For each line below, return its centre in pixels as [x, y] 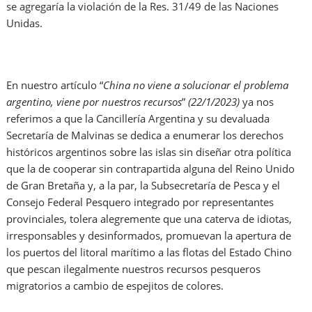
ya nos [258, 102]
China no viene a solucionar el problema [196, 85]
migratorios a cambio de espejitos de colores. [115, 286]
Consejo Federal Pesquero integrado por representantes [140, 202]
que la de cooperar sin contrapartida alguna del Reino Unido [151, 169]
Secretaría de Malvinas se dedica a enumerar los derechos [145, 135]
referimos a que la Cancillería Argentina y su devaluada [138, 119]
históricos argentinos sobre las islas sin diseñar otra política [149, 152]
